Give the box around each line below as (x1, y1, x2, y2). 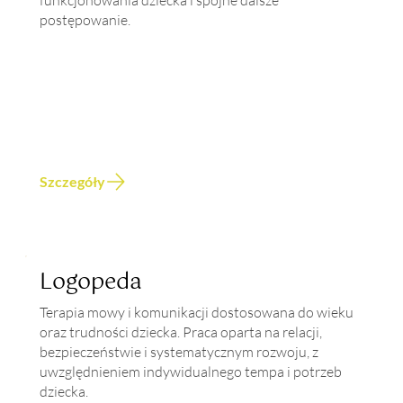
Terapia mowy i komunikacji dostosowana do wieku (40, 302, 354, 321)
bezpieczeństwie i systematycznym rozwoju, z (40, 342, 319, 361)
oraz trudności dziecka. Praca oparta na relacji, (40, 322, 323, 341)
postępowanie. (40, 11, 131, 30)
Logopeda (40, 264, 143, 300)
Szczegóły (39, 173, 105, 191)
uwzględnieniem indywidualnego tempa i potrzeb (40, 362, 343, 381)
